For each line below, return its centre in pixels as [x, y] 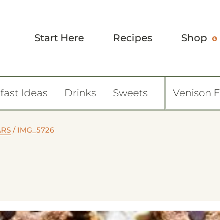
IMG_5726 [36, 130]
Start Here [59, 38]
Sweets [130, 93]
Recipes [133, 38]
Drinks [80, 93]
